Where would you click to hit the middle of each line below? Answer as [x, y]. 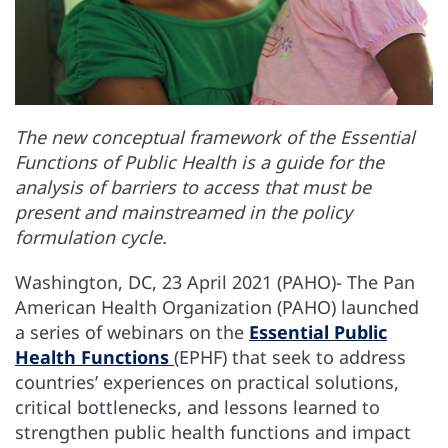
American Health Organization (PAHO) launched [217, 306]
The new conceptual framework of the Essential [215, 136]
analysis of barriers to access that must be [193, 186]
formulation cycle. [91, 236]
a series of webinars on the [132, 331]
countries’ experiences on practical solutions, [207, 381]
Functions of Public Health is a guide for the [199, 161]
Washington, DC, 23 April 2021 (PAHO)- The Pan [215, 281]
